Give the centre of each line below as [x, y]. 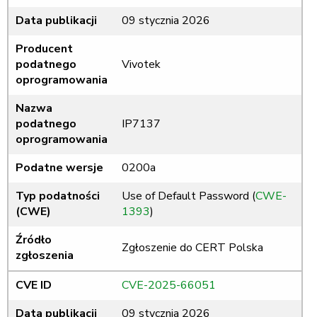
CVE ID [34, 286]
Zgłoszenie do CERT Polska [192, 248]
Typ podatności [58, 196]
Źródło [34, 240]
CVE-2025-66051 [169, 286]
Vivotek [141, 65]
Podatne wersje [59, 168]
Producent [44, 49]
